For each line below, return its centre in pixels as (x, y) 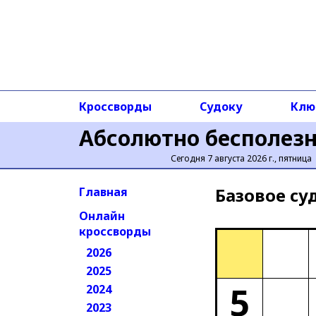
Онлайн (102, 216)
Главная (103, 192)
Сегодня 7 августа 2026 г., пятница (241, 158)
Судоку (221, 107)
